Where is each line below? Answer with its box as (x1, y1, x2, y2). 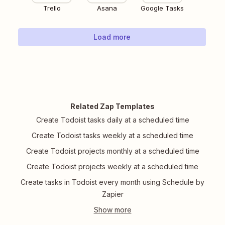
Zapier (101, 190, 124, 199)
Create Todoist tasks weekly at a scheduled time (32, 131, 193, 140)
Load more (93, 33, 131, 42)
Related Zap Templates (70, 102, 155, 111)
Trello (43, 4, 61, 13)
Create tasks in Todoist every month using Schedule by (21, 178, 204, 187)
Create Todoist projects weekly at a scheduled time (27, 162, 198, 171)
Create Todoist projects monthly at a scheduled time (26, 147, 199, 156)
